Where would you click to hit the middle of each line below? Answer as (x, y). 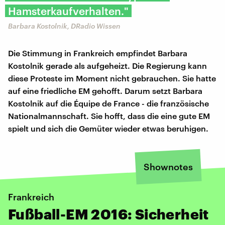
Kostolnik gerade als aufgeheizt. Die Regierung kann (107, 65)
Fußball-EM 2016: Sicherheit (108, 214)
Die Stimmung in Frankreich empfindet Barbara (98, 53)
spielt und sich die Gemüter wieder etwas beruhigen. (108, 128)
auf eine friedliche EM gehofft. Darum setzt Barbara (105, 90)
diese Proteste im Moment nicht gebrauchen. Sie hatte (112, 78)
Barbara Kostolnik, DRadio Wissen (64, 26)
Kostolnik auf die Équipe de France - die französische (108, 103)
